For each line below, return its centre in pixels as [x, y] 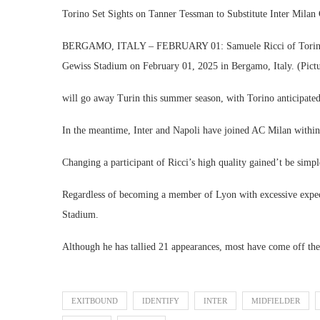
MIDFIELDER [276, 301]
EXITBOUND [95, 301]
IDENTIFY [161, 301]
